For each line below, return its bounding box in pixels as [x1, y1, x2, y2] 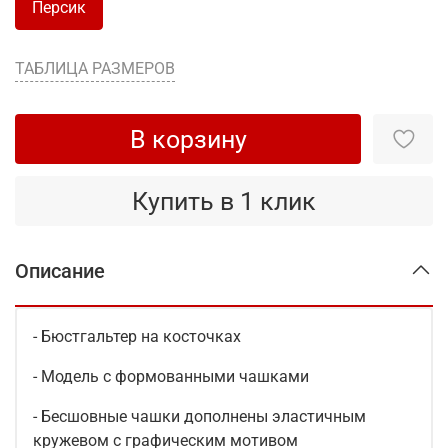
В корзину [129, 124, 247, 154]
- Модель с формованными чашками [33, 366, 309, 386]
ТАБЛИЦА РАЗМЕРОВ [15, 59, 175, 79]
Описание [15, 258, 105, 283]
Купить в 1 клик [132, 186, 316, 216]
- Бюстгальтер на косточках [33, 326, 241, 346]
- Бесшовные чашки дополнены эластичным [33, 406, 366, 426]
